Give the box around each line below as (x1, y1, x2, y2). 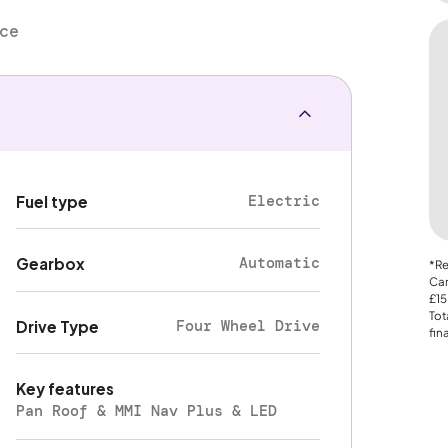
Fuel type (16, 191, 89, 211)
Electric (248, 190, 321, 211)
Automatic (239, 253, 321, 274)
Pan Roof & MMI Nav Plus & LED (16, 401, 278, 422)
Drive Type (16, 316, 100, 336)
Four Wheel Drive (176, 315, 321, 336)
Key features (16, 379, 115, 399)
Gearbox (16, 254, 86, 274)
